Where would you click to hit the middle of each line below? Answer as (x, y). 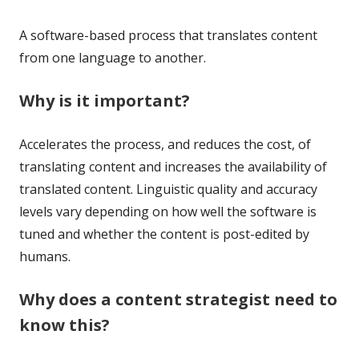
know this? (65, 325)
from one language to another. (113, 57)
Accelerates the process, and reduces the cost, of (165, 144)
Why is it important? (105, 100)
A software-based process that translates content (168, 35)
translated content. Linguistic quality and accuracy (168, 189)
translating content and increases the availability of (173, 166)
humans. (45, 256)
